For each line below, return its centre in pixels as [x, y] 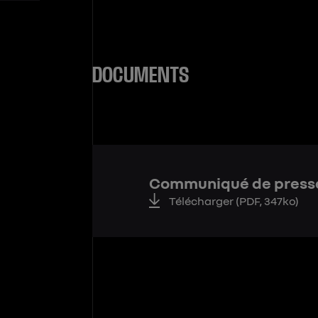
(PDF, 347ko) [267, 201]
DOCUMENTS [141, 76]
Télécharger [202, 201]
